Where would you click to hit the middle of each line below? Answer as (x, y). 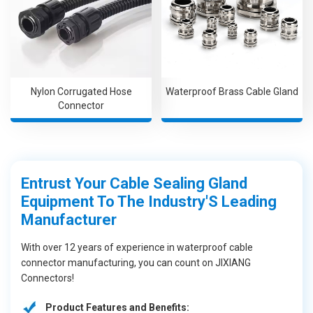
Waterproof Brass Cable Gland (232, 91)
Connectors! (48, 278)
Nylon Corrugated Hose (81, 91)
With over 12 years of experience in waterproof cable (137, 247)
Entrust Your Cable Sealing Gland (134, 183)
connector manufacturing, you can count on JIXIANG (136, 262)
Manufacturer (69, 219)
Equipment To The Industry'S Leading (149, 201)
